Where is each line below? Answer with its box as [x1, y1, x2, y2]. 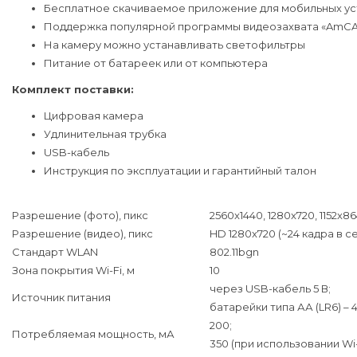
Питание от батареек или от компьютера [44, 56, 268, 69]
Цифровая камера [44, 108, 143, 122]
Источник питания [12, 290, 111, 304]
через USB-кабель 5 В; [210, 281, 331, 295]
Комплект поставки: [12, 82, 134, 96]
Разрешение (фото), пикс [12, 208, 148, 222]
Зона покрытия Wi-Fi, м [12, 263, 135, 277]
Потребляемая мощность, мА [12, 327, 175, 340]
